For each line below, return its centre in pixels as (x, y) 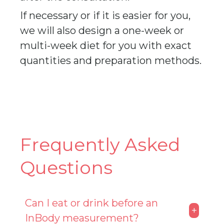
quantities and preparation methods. (111, 60)
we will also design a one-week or (102, 30)
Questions (66, 167)
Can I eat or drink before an (91, 203)
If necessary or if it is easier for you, (105, 15)
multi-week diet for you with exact (106, 45)
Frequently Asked (100, 144)
